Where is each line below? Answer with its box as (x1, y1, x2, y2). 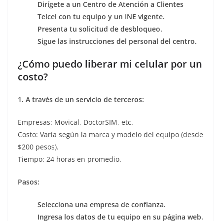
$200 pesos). (18, 142, 59, 152)
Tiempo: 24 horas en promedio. (18, 154, 121, 164)
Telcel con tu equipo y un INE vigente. (37, 12, 165, 22)
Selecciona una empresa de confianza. (37, 200, 166, 210)
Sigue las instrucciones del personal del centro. (37, 37, 197, 46)
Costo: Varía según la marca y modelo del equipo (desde (18, 130, 203, 140)
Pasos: (18, 177, 39, 187)
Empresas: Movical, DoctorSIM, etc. (18, 117, 133, 127)
